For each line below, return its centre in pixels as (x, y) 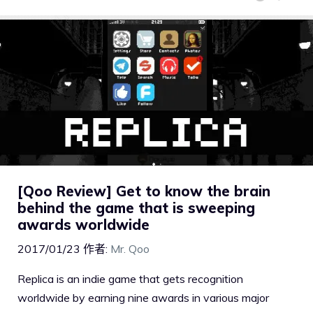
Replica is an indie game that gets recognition (130, 278)
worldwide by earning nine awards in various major (143, 297)
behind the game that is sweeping (136, 208)
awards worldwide (83, 224)
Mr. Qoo (130, 248)
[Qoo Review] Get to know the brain (144, 191)
